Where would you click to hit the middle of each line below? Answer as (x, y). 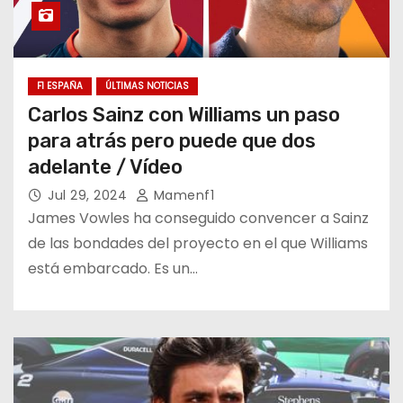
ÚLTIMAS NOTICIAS (147, 85)
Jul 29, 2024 (90, 195)
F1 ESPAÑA (60, 85)
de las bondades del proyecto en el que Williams (198, 243)
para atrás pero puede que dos (172, 140)
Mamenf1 (182, 195)
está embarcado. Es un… (113, 268)
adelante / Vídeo (105, 166)
